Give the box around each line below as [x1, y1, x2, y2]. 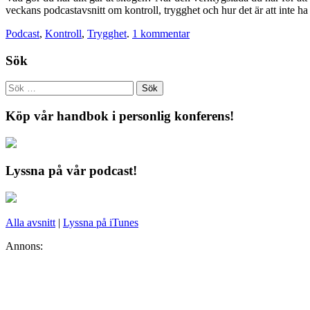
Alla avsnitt [6, 217, 55, 229]
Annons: [6, 240, 43, 253]
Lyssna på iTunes [63, 217, 138, 229]
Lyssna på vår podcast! [6, 163, 137, 179]
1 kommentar [132, 27, 190, 39]
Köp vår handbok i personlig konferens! [6, 108, 234, 123]
